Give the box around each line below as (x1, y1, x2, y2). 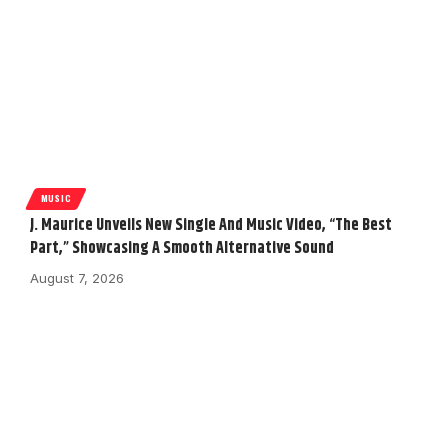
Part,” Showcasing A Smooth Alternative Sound (30, 236, 334, 262)
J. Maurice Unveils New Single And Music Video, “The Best (30, 213, 392, 239)
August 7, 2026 (30, 270, 124, 287)
